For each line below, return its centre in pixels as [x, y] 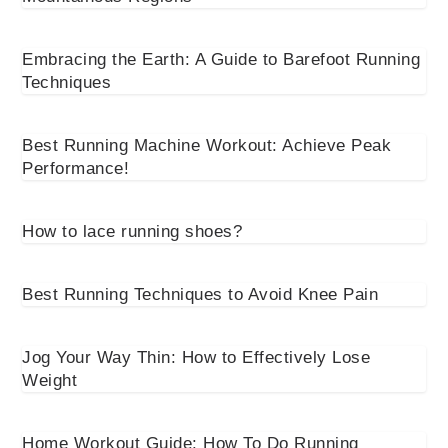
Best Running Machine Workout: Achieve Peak [207, 145]
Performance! [76, 168]
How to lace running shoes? [132, 231]
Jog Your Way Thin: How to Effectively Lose [196, 357]
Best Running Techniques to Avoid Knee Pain [200, 294]
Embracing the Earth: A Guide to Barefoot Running [221, 59]
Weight [50, 380]
